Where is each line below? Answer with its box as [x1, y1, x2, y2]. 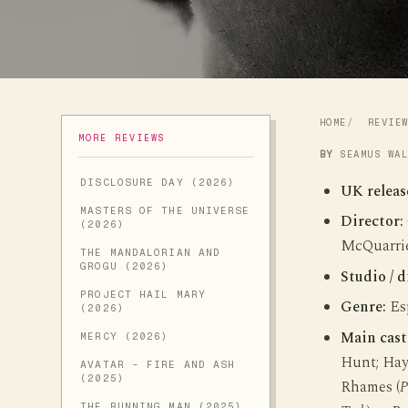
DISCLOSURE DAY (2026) [80, 177, 236, 189]
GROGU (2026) [80, 260, 169, 272]
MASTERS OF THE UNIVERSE [80, 205, 250, 217]
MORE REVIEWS [78, 132, 167, 144]
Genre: [340, 296, 386, 320]
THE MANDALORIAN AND [80, 247, 221, 259]
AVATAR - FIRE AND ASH [80, 359, 236, 371]
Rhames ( [340, 375, 400, 399]
